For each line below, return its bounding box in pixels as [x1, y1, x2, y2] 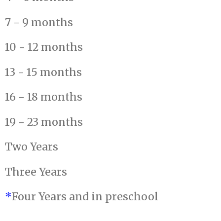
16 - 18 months [5, 90, 82, 104]
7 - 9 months [5, 15, 73, 29]
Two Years [5, 140, 58, 154]
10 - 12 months [5, 40, 83, 54]
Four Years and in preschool [12, 190, 158, 204]
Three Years [5, 165, 67, 179]
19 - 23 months [5, 115, 83, 129]
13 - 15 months [5, 65, 82, 79]
